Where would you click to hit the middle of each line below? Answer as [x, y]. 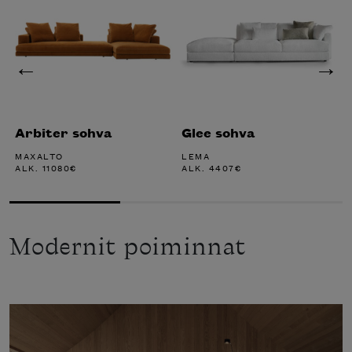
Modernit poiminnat [127, 248]
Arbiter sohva [63, 132]
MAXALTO [39, 156]
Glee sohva [218, 132]
